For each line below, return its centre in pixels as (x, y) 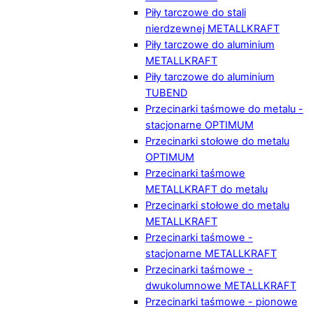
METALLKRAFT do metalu (206, 189)
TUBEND (166, 93)
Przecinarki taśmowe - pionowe (221, 301)
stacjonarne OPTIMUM (199, 125)
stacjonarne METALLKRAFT (211, 253)
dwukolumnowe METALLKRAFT (221, 285)
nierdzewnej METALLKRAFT (212, 28)
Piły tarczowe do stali (196, 12)
